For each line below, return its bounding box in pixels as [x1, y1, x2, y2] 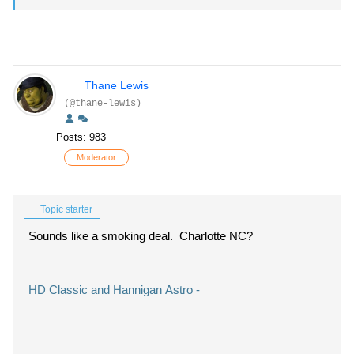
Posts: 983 [56, 131, 106, 143]
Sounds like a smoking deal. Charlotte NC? [28, 229, 253, 243]
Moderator [77, 153, 116, 162]
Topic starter [38, 204, 92, 215]
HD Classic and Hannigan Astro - [28, 283, 200, 296]
